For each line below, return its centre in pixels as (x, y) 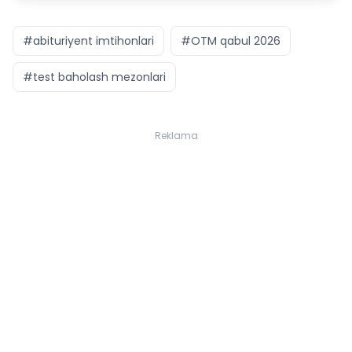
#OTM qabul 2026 (231, 41)
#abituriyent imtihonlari (88, 41)
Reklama (176, 136)
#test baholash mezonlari (94, 77)
